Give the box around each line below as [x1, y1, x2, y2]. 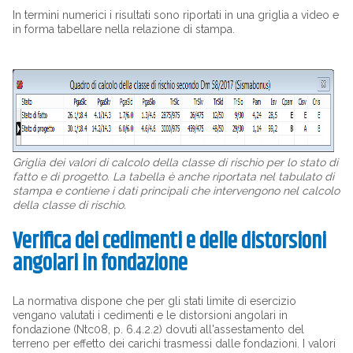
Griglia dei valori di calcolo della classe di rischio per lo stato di [12, 156, 338, 169]
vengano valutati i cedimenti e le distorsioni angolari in [12, 309, 288, 321]
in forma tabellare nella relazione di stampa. [12, 23, 235, 35]
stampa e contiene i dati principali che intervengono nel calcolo [12, 184, 340, 197]
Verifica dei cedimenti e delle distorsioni [12, 225, 326, 258]
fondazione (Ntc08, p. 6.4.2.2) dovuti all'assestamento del [12, 323, 304, 336]
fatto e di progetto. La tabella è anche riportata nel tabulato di [12, 170, 334, 183]
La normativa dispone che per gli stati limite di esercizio [12, 295, 296, 307]
